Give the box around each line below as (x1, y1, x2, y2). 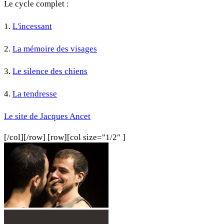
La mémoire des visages (12, 44, 97, 54)
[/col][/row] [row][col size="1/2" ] (4, 132, 125, 142)
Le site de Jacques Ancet (4, 111, 90, 121)
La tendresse (12, 89, 57, 99)
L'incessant (12, 21, 52, 31)
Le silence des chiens (12, 66, 87, 76)
